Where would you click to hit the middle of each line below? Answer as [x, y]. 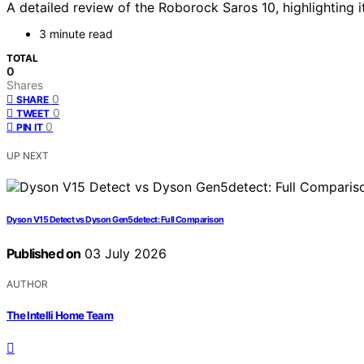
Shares [25, 85]
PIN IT [30, 128]
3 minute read [76, 34]
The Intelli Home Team [60, 315]
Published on [44, 254]
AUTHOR [27, 284]
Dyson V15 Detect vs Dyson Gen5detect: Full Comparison [115, 220]
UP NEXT [28, 156]
